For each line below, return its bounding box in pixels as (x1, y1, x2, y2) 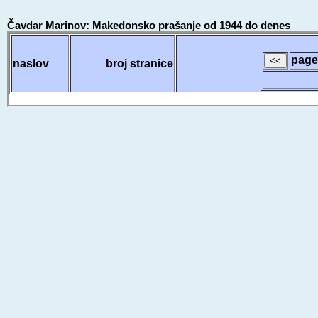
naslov (12, 57, 49, 70)
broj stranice (105, 57, 173, 70)
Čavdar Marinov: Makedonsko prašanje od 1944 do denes (6, 18, 290, 31)
